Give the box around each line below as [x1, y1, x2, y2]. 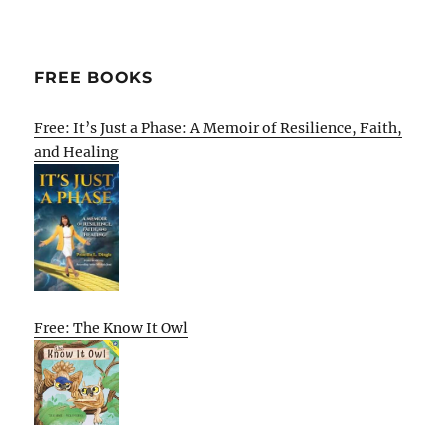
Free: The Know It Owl [34, 318, 189, 337]
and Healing [34, 142, 120, 161]
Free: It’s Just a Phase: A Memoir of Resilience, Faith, [34, 118, 403, 137]
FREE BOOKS [34, 67, 153, 87]
